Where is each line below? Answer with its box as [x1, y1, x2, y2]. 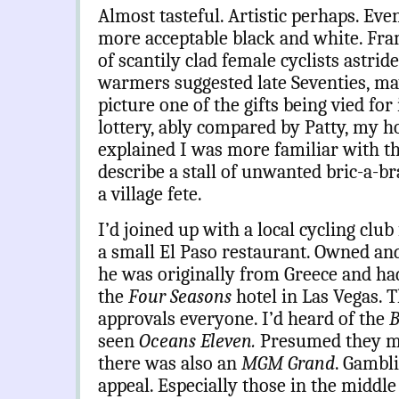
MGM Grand [241, 352, 335, 376]
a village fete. [98, 183, 202, 207]
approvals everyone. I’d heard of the [98, 307, 389, 331]
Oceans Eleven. [139, 330, 260, 354]
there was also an [98, 352, 241, 376]
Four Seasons [128, 285, 236, 309]
